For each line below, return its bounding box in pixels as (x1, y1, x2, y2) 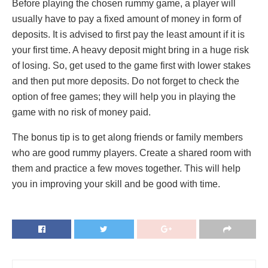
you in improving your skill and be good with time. (12, 179, 220, 190)
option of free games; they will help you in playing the (12, 92, 236, 102)
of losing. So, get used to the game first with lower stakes (12, 60, 251, 71)
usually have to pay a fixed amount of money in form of (12, 14, 241, 25)
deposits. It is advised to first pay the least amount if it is (12, 29, 245, 40)
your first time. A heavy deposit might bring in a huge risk (12, 45, 249, 56)
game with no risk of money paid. (12, 107, 151, 118)
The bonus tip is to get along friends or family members (12, 132, 243, 143)
